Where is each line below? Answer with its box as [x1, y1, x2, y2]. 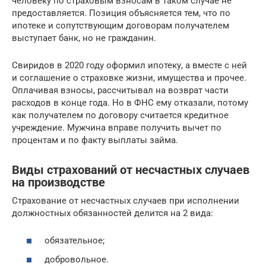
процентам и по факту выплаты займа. [12, 134, 178, 145]
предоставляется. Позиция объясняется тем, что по [12, 7, 230, 18]
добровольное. [45, 254, 109, 265]
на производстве [12, 176, 105, 189]
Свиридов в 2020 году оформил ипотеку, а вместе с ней [12, 59, 247, 71]
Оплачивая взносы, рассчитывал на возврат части [12, 84, 229, 96]
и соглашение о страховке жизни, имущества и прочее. [12, 72, 246, 83]
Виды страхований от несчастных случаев [12, 163, 249, 177]
